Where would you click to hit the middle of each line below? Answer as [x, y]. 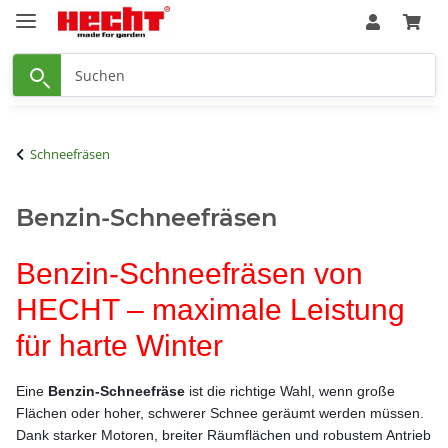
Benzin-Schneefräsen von [189, 273]
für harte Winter [119, 345]
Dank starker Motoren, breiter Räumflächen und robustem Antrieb [223, 434]
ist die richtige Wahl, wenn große [290, 390]
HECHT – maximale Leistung [210, 309]
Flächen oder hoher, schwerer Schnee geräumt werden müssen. [220, 412]
